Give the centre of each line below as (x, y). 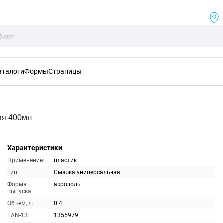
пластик (65, 160)
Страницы (65, 71)
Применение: (26, 160)
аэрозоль (67, 184)
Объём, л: (20, 203)
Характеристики (35, 148)
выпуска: (20, 191)
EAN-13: (18, 215)
